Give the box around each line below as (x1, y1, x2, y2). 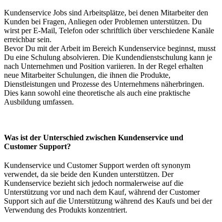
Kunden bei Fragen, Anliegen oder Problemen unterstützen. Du (4, 17, 202, 26)
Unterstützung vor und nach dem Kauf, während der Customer (4, 187, 200, 196)
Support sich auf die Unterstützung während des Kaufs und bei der (4, 196, 212, 205)
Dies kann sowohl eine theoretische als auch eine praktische (4, 88, 190, 97)
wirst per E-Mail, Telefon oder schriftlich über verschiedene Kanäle (4, 26, 214, 35)
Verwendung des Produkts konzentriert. (4, 205, 127, 214)
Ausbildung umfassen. (4, 97, 74, 106)
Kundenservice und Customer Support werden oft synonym (4, 161, 190, 169)
